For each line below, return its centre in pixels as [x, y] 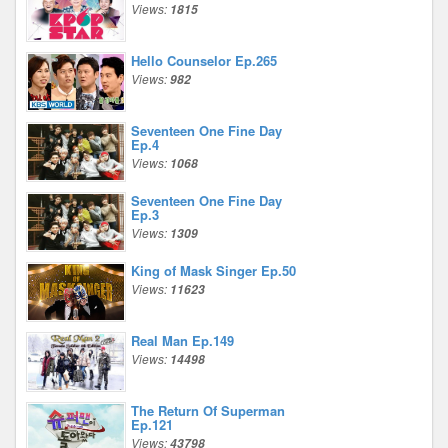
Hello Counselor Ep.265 [204, 60]
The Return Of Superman [208, 410]
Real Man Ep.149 [182, 340]
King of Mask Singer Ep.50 [213, 270]
